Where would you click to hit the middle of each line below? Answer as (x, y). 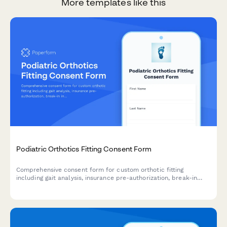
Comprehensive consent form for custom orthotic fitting (100, 170)
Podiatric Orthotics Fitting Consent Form (84, 148)
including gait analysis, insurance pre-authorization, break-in (107, 178)
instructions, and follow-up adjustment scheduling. (93, 186)
